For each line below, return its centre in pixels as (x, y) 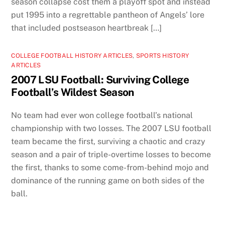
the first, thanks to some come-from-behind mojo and (110, 167)
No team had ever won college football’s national (102, 115)
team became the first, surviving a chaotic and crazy (108, 141)
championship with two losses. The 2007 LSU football (111, 128)
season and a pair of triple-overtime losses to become (111, 154)
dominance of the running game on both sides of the (108, 180)
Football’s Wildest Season (73, 92)
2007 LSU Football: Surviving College (100, 79)
